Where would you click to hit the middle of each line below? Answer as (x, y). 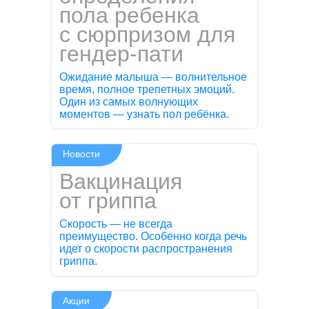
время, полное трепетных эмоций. (147, 90)
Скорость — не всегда (116, 224)
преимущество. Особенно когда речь (153, 237)
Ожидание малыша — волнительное (153, 77)
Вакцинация (121, 182)
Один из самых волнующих (129, 102)
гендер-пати (122, 54)
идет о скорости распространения (146, 249)
